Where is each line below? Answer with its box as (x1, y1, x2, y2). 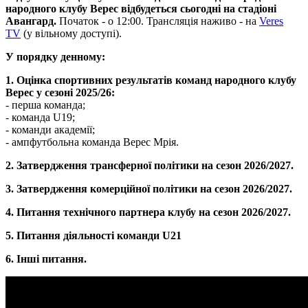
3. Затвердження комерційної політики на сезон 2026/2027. (5, 182, 292, 195)
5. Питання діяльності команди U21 (5, 229, 184, 241)
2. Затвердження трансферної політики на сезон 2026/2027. (5, 159, 294, 171)
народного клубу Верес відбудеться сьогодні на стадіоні (5, 2, 276, 14)
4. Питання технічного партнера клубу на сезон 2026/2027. (5, 206, 291, 218)
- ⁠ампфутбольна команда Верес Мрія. (5, 135, 179, 148)
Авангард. (5, 14, 59, 27)
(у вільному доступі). (21, 27, 122, 39)
